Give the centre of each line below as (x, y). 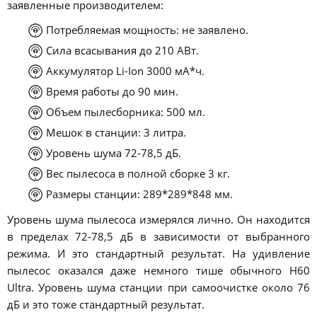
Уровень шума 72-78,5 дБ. (114, 153)
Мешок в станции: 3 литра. (116, 133)
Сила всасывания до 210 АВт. (123, 51)
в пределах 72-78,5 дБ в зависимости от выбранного (158, 236)
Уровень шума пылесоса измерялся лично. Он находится (158, 219)
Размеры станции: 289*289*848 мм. (140, 194)
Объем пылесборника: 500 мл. (126, 112)
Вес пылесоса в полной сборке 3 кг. (138, 174)
